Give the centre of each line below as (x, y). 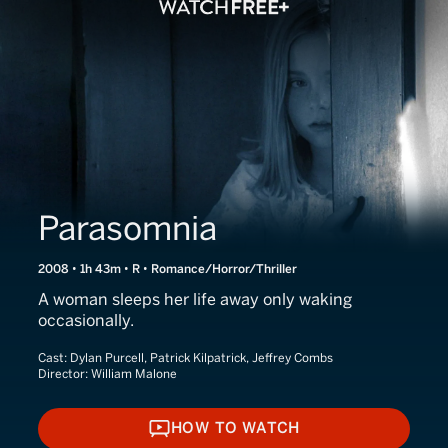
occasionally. (86, 320)
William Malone (134, 374)
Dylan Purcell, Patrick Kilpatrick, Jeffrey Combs (201, 358)
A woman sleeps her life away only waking (195, 299)
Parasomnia (127, 228)
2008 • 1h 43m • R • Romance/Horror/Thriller (167, 269)
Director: (64, 374)
